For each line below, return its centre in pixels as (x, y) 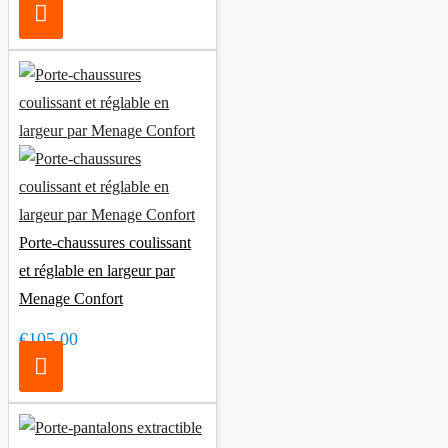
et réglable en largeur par (97, 270)
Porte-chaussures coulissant (105, 242)
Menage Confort (71, 298)
